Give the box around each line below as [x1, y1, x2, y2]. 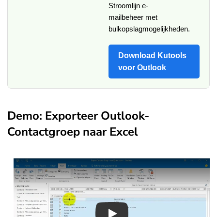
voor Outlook [118, 63, 166, 72]
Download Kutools [118, 51, 186, 60]
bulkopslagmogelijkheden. [108, 24, 190, 33]
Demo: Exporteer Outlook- [7, 108, 149, 124]
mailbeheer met [108, 13, 157, 21]
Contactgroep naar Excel [7, 124, 138, 139]
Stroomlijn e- [108, 1, 148, 10]
